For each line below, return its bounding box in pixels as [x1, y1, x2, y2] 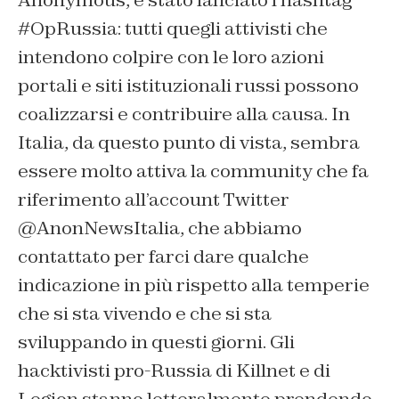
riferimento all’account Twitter [18, 188, 289, 212]
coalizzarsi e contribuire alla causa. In [18, 102, 350, 126]
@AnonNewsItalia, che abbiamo [18, 216, 302, 240]
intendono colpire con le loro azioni [18, 45, 324, 69]
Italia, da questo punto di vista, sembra [18, 131, 360, 155]
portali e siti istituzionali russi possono [18, 74, 359, 98]
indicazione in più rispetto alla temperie [18, 273, 370, 297]
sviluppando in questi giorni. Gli [18, 330, 295, 354]
